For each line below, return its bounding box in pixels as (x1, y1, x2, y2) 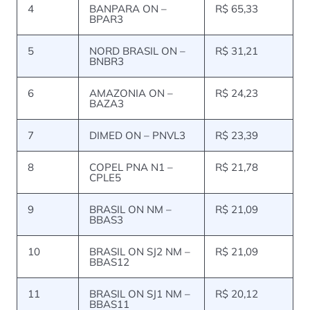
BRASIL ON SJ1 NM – (89, 287, 190, 301)
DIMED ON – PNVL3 (89, 129, 185, 143)
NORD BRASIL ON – (89, 44, 185, 58)
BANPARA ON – (89, 2, 167, 16)
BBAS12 (89, 255, 129, 269)
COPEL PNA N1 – (89, 161, 173, 174)
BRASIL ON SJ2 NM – (89, 245, 190, 259)
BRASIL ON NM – (89, 203, 172, 217)
